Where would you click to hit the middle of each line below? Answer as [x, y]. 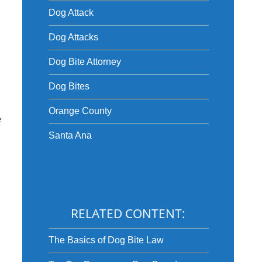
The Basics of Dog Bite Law [106, 240]
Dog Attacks [73, 37]
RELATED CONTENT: [128, 213]
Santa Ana [70, 135]
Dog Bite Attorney [85, 62]
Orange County [80, 111]
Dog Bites [69, 86]
